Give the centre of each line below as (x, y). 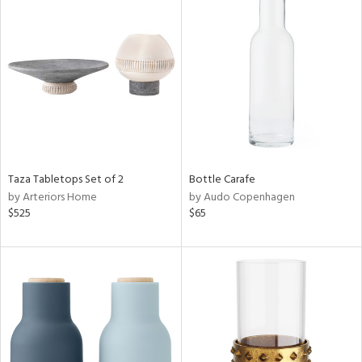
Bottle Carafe (222, 180)
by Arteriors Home (53, 198)
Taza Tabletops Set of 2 (66, 180)
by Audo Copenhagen (242, 198)
